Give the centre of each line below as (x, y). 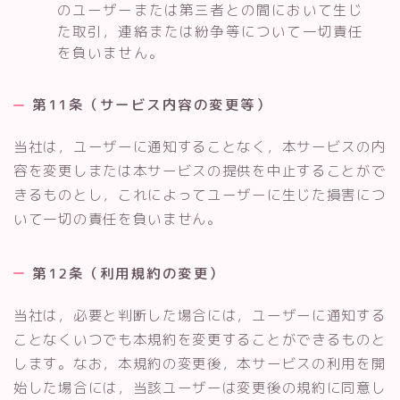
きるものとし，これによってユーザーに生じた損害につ (200, 195)
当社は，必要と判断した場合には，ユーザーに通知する (200, 315)
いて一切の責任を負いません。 (118, 219)
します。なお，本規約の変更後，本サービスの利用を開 (200, 363)
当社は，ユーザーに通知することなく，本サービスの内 (200, 147)
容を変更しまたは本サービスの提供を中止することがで (200, 171)
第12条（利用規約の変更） (129, 273)
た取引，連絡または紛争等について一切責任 (210, 32)
